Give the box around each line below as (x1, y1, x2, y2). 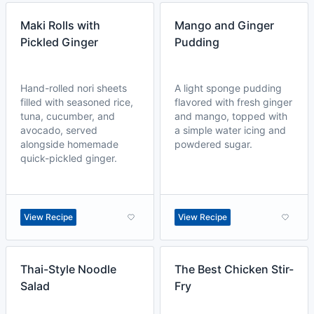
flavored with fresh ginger (175, 96, 292, 108)
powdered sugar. (175, 138, 252, 150)
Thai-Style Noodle (20, 262, 116, 276)
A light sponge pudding (175, 82, 282, 94)
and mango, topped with (175, 110, 287, 122)
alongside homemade (20, 138, 118, 150)
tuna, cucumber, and (20, 110, 115, 122)
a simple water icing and (175, 124, 286, 136)
